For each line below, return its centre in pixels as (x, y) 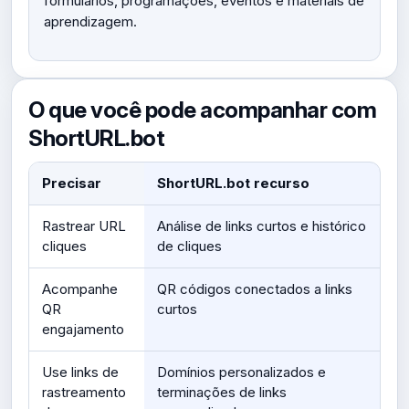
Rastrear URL (84, 226)
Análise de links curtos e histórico (262, 226)
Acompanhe (80, 289)
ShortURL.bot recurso (233, 183)
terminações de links (222, 392)
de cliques (189, 246)
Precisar (72, 183)
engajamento (83, 329)
